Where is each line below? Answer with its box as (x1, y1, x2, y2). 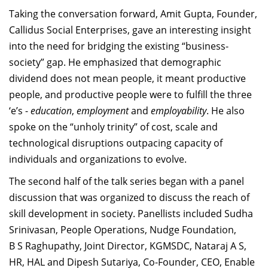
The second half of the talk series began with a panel (9, 175, 244, 188)
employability (151, 104, 206, 117)
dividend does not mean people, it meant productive (9, 72, 246, 85)
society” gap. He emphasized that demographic (9, 56, 221, 69)
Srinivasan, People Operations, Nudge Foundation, (9, 223, 236, 236)
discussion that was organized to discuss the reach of (9, 191, 249, 204)
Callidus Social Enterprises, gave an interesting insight (9, 23, 251, 36)
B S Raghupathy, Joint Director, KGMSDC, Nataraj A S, (9, 239, 246, 252)
